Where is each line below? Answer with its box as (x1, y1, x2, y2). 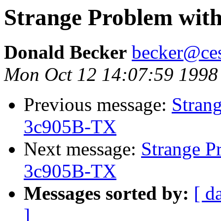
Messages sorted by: (24, 183, 189, 204)
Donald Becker (4, 41, 127, 63)
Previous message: (24, 94, 172, 115)
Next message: (24, 138, 141, 160)
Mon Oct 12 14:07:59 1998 (4, 64, 218, 85)
